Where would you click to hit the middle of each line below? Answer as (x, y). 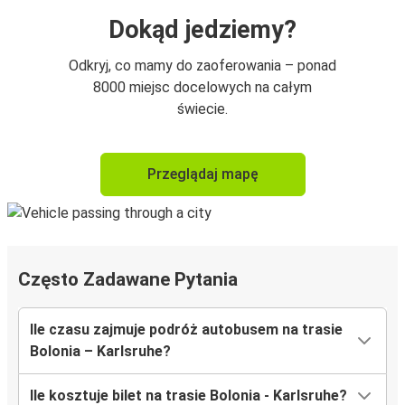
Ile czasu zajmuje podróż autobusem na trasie (186, 330)
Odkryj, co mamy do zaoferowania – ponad (202, 66)
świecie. (202, 109)
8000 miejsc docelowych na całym (202, 88)
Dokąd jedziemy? (202, 30)
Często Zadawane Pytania (128, 280)
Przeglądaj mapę (202, 174)
